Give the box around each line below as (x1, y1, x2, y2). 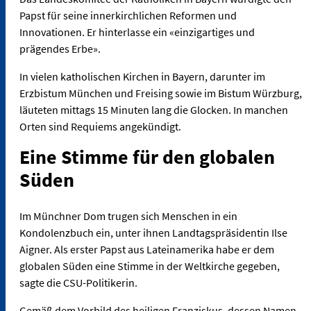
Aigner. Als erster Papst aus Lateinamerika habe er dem (19, 242, 274, 257)
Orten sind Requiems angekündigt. (19, 119, 183, 134)
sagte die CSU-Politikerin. (19, 276, 137, 290)
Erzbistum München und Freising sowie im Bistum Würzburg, (19, 86, 302, 101)
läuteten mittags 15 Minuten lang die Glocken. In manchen (19, 103, 288, 117)
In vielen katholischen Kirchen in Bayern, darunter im (19, 69, 265, 84)
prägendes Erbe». (19, 42, 101, 56)
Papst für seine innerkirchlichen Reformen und (19, 8, 237, 23)
